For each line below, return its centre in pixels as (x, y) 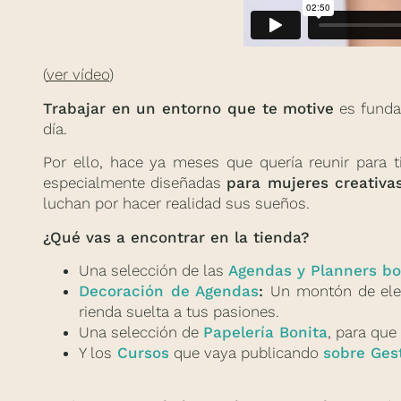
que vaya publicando (246, 353)
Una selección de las (154, 271)
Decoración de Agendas (169, 291)
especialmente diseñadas (135, 183)
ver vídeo (78, 75)
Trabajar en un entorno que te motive (189, 108)
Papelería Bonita (265, 333)
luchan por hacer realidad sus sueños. (176, 204)
